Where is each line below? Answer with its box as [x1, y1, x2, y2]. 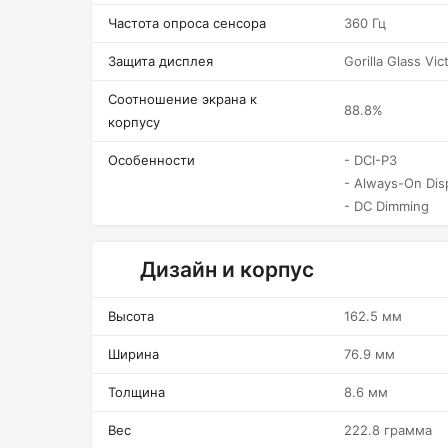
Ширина [108, 346, 159, 362]
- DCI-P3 [344, 152, 397, 168]
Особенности [108, 152, 195, 168]
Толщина [108, 384, 165, 400]
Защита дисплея [108, 53, 213, 69]
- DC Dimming [344, 198, 429, 214]
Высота [108, 308, 154, 324]
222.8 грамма [344, 422, 432, 438]
